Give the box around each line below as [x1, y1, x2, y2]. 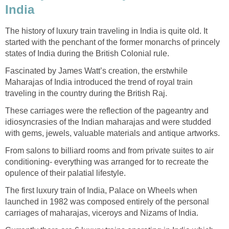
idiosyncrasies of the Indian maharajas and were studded [5, 118, 211, 127]
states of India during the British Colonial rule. [5, 49, 169, 58]
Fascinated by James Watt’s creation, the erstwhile [5, 66, 188, 76]
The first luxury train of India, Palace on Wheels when [5, 186, 197, 195]
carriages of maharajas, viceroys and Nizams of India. [5, 209, 198, 218]
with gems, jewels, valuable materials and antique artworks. [5, 129, 220, 138]
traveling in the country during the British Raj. [5, 89, 167, 98]
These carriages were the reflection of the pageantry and [5, 106, 209, 116]
